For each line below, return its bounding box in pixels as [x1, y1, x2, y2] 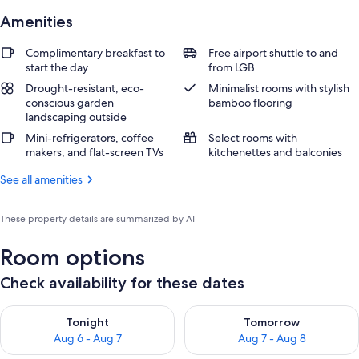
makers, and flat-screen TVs [26, 145, 163, 159]
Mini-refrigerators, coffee [26, 131, 154, 145]
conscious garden [26, 95, 114, 110]
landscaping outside [26, 110, 127, 124]
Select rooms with [208, 131, 297, 145]
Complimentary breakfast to [26, 46, 165, 60]
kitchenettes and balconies [208, 145, 342, 159]
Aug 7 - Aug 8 [237, 331, 306, 345]
